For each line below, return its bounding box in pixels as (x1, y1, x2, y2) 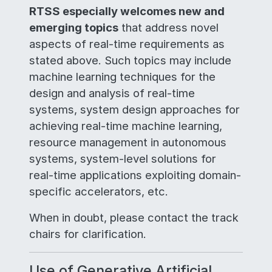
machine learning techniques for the (29, 70, 216, 83)
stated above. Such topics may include (29, 53, 231, 67)
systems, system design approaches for (29, 103, 240, 116)
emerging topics (29, 21, 118, 34)
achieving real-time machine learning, (29, 119, 222, 132)
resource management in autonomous (29, 135, 226, 149)
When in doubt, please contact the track (29, 211, 239, 224)
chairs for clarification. (29, 227, 146, 240)
